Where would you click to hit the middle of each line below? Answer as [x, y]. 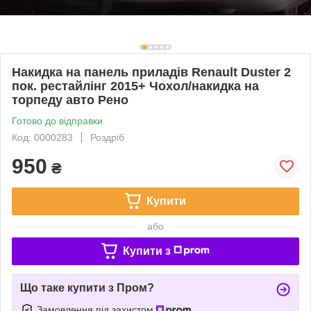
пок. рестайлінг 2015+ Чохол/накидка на [135, 86]
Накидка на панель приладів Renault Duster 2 [151, 72]
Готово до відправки [57, 120]
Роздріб [107, 137]
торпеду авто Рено [70, 100]
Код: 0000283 [42, 137]
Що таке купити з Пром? [87, 287]
